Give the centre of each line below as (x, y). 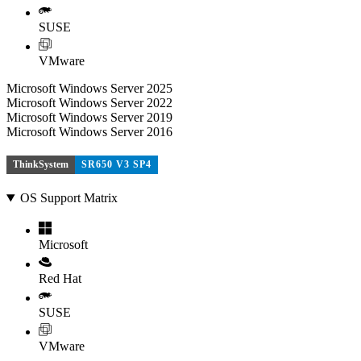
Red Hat (60, 279)
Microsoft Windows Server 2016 (89, 131)
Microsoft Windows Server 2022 (89, 102)
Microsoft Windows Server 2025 (89, 88)
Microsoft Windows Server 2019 (89, 117)
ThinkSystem (41, 164)
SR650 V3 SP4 (116, 164)
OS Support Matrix (68, 198)
